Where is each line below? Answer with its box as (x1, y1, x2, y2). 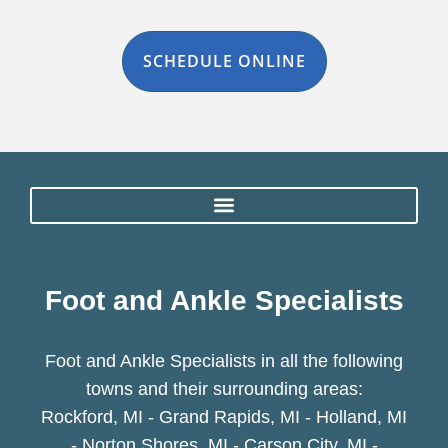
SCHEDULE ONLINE (142, 49, 306, 72)
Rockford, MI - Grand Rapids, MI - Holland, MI (41, 406, 407, 427)
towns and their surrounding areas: (85, 378, 363, 399)
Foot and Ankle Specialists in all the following (45, 350, 403, 371)
